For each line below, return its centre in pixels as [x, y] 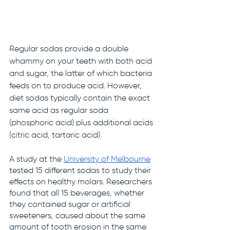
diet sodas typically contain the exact [81, 98]
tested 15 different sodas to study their [81, 171]
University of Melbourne [107, 159]
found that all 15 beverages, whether [78, 193]
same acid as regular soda [60, 111]
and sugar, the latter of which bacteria [82, 74]
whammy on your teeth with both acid [82, 61]
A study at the [36, 159]
